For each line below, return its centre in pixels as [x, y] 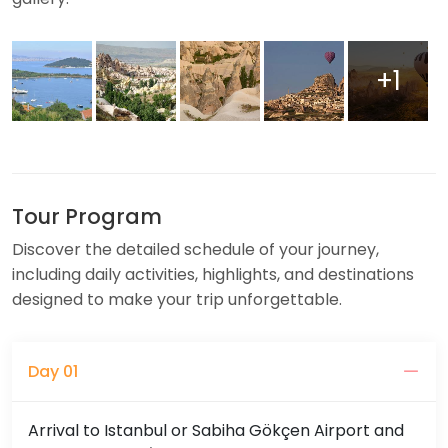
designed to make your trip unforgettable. [177, 299]
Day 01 [53, 371]
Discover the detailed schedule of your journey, [195, 249]
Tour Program [87, 216]
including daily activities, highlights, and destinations [213, 274]
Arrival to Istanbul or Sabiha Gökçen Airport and [216, 430]
